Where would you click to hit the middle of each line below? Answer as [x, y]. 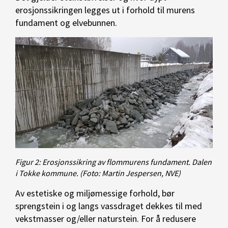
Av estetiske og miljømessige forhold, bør [95, 193]
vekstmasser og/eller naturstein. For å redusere [106, 219]
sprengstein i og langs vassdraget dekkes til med [109, 206]
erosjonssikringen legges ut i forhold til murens [105, 10]
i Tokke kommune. [47, 173]
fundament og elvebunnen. [66, 22]
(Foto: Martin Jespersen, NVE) [130, 173]
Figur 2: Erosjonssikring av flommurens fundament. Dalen [113, 162]
